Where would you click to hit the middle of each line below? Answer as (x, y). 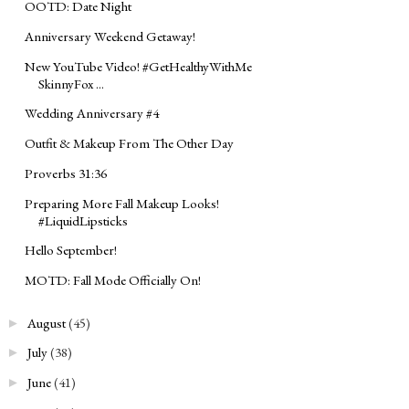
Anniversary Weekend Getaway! (110, 36)
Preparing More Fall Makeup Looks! (122, 203)
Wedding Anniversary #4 (92, 113)
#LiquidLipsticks (83, 220)
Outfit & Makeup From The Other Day (129, 143)
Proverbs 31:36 (66, 173)
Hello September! (71, 250)
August (47, 322)
